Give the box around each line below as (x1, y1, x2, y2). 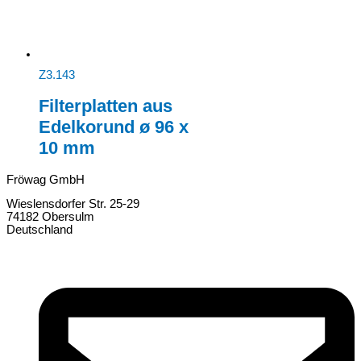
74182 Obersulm (6, 210, 94, 224)
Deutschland (6, 223, 73, 237)
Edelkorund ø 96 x (39, 116, 189, 137)
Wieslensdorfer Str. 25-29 (6, 197, 139, 211)
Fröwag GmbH (6, 172, 85, 186)
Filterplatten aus (39, 95, 172, 116)
